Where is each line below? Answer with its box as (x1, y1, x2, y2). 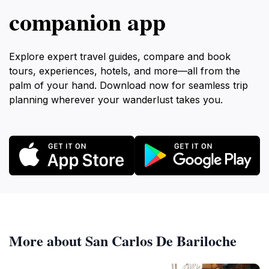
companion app (9, 4, 166, 39)
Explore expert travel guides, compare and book (9, 50, 231, 62)
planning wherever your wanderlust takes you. (9, 94, 223, 106)
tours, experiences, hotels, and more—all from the (9, 65, 240, 77)
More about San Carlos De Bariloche (9, 229, 237, 251)
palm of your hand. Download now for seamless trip (9, 79, 248, 91)
